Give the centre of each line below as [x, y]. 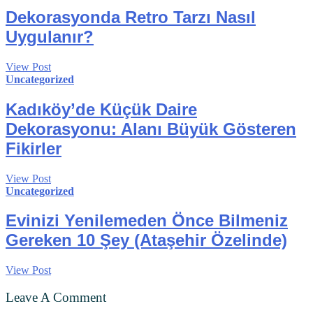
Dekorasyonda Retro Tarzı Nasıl [131, 17]
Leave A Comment [56, 298]
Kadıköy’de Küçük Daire [101, 109]
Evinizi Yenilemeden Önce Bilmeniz [147, 221]
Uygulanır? [50, 36]
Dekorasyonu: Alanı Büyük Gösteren [151, 129]
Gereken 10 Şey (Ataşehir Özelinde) [146, 240]
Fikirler [34, 148]
